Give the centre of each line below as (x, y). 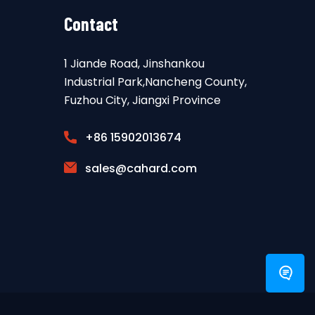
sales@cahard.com (141, 168)
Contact (91, 24)
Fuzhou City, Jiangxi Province (142, 100)
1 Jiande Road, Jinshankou (134, 64)
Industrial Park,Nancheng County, (155, 82)
